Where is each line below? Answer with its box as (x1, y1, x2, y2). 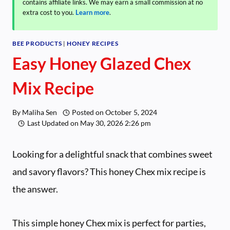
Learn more (75, 8, 109, 16)
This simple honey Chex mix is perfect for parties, (12, 217, 206, 229)
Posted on (71, 108, 104, 117)
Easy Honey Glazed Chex (12, 53, 191, 73)
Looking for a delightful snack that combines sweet (12, 148, 213, 160)
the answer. (12, 183, 58, 195)
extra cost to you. (23, 8, 75, 16)
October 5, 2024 (105, 108, 157, 117)
